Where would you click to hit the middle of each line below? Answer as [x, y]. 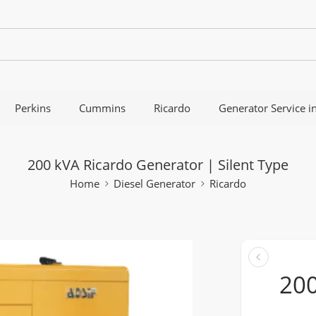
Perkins [33, 108]
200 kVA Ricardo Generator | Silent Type [158, 165]
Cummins [102, 108]
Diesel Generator [154, 184]
